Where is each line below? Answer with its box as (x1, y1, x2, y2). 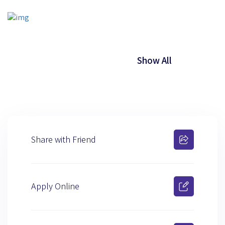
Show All (137, 54, 172, 66)
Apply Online (31, 180, 79, 192)
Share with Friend (31, 134, 96, 146)
